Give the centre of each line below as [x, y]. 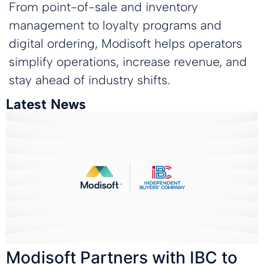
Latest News [46, 104]
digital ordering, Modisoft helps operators [126, 43]
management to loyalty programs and [115, 25]
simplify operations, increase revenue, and [128, 61]
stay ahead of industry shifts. [90, 80]
